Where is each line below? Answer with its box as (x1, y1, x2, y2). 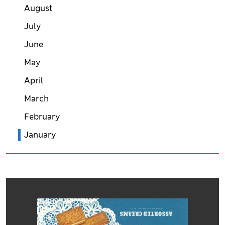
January (24, 129, 56, 140)
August (24, 3, 53, 14)
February (24, 111, 60, 122)
